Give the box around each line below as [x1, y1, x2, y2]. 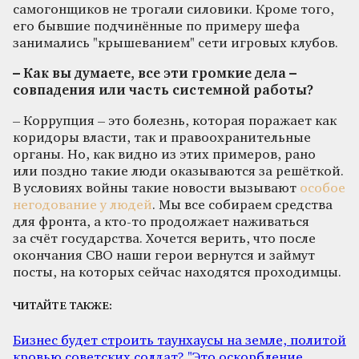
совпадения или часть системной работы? [13, 83, 313, 98]
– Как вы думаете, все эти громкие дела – [13, 67, 296, 81]
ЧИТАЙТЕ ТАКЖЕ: [13, 301, 112, 313]
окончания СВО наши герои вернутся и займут [13, 248, 315, 263]
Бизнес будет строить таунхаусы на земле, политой [13, 334, 346, 348]
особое [300, 181, 345, 196]
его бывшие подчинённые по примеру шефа [13, 19, 300, 34]
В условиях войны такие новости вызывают [13, 181, 300, 196]
